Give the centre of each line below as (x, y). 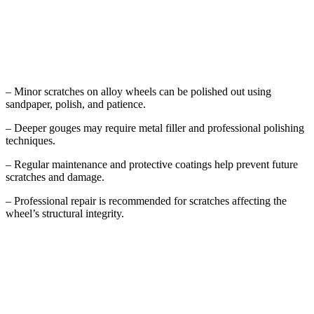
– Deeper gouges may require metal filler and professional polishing (155, 128)
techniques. (30, 141)
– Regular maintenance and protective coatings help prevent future (152, 165)
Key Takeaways (59, 38)
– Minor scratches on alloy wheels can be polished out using (138, 92)
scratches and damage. (55, 177)
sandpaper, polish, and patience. (76, 104)
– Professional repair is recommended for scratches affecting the (146, 201)
